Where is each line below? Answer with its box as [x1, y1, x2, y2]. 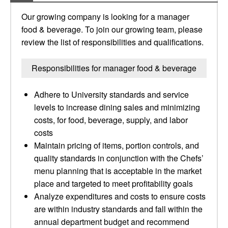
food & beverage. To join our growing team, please [21, 23, 203, 35]
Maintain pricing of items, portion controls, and [34, 139, 199, 151]
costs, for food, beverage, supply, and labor [34, 114, 188, 126]
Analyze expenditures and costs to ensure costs [34, 190, 206, 202]
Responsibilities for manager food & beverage [32, 62, 196, 74]
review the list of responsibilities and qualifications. [21, 36, 204, 48]
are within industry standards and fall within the [34, 203, 203, 215]
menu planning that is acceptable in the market [34, 165, 202, 177]
